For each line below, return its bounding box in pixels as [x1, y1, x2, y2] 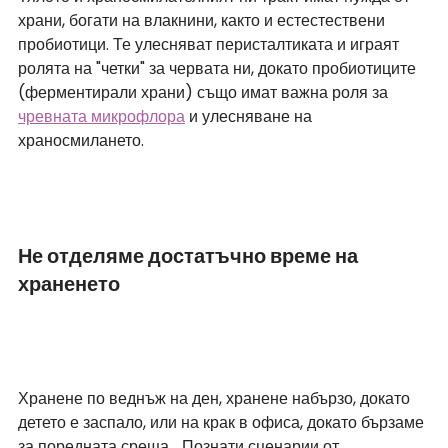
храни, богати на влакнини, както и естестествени [18, 9, 389, 33]
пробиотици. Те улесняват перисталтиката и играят [18, 33, 403, 57]
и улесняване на [185, 105, 316, 129]
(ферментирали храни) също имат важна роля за [18, 81, 392, 105]
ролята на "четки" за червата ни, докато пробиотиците [18, 57, 420, 81]
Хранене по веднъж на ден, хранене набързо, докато [18, 387, 414, 411]
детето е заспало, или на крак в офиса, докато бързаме [18, 411, 428, 435]
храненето [18, 270, 120, 299]
